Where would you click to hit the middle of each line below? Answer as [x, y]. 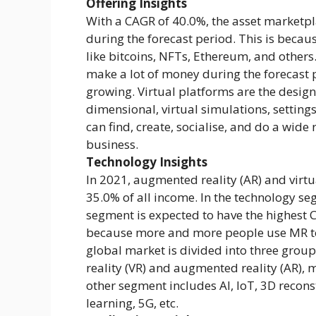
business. [112, 145]
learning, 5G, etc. [132, 303]
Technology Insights [147, 162]
